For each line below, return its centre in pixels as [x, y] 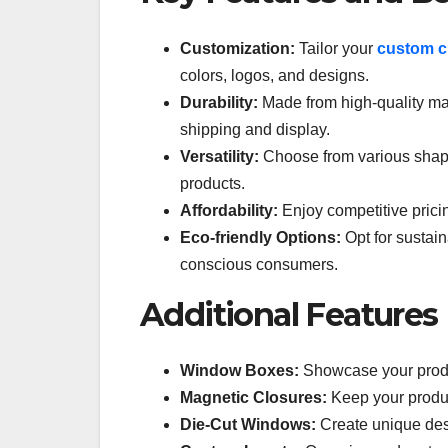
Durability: [219, 102]
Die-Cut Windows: [248, 425]
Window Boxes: [239, 371]
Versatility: [219, 156]
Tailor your [336, 48]
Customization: [237, 48]
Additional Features [289, 314]
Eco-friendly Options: [260, 237]
